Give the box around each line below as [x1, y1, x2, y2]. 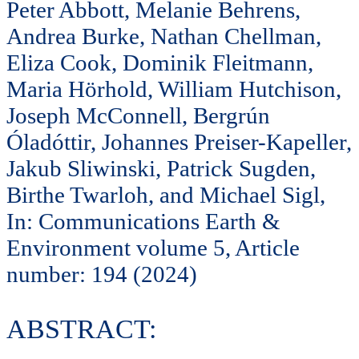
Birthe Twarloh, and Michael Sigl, [6, 181, 325, 208]
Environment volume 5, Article [6, 234, 300, 260]
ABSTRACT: [6, 314, 156, 345]
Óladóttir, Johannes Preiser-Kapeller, [6, 128, 352, 155]
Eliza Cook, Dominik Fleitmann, [6, 49, 313, 75]
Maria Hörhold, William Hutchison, [6, 75, 341, 102]
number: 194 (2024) [6, 260, 197, 287]
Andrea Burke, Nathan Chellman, [6, 22, 321, 49]
